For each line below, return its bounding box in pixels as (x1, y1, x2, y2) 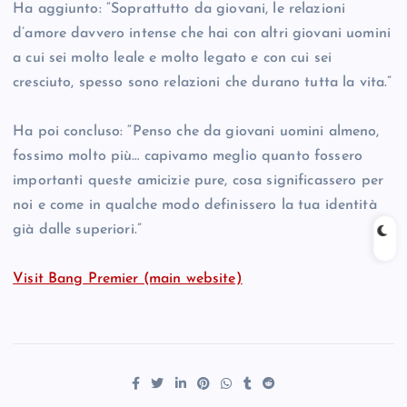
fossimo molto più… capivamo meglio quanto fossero (13, 149, 362, 164)
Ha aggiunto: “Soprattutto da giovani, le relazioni (13, 2, 346, 17)
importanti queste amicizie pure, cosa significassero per (13, 174, 383, 189)
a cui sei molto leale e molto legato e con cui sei (13, 51, 333, 66)
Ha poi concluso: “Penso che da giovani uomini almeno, (13, 124, 380, 140)
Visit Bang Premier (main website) (13, 272, 243, 287)
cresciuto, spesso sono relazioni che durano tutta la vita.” (13, 75, 392, 91)
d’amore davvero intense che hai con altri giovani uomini (13, 26, 391, 42)
